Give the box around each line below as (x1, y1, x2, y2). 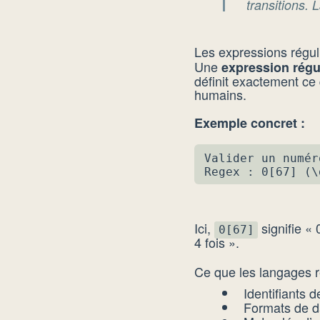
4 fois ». (194, 233, 239, 252)
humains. (194, 84, 246, 104)
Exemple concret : (194, 113, 305, 132)
